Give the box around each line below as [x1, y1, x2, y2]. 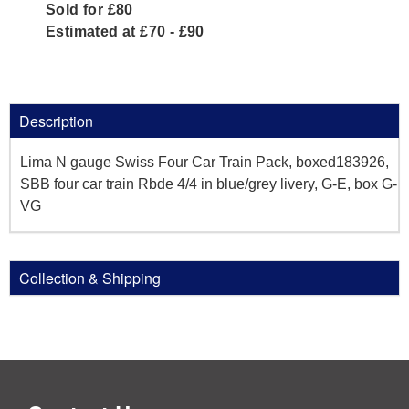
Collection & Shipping [19, 267, 161, 289]
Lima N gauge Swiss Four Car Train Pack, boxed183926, [20, 154, 389, 171]
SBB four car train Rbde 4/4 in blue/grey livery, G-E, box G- [20, 176, 397, 193]
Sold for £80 [46, 2, 133, 18]
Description [19, 110, 93, 132]
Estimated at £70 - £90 [46, 24, 204, 40]
